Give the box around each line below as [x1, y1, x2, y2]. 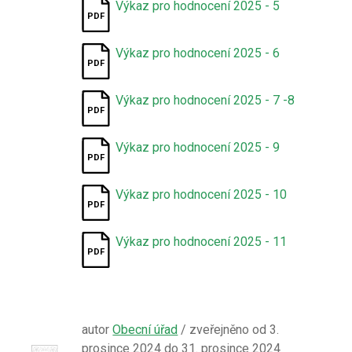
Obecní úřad [112, 322, 178, 337]
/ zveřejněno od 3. [178, 322, 280, 337]
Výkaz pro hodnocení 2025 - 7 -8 [115, 93, 295, 108]
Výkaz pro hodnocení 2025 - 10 [115, 187, 288, 202]
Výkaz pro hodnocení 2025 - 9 [115, 140, 280, 155]
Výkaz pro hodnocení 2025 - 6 [115, 46, 280, 60]
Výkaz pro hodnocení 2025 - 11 [115, 234, 288, 249]
